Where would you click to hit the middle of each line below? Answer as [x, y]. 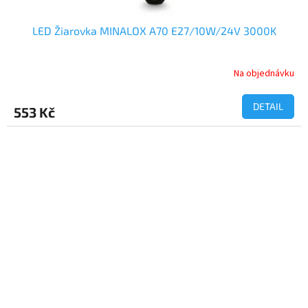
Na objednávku [264, 74]
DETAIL [268, 106]
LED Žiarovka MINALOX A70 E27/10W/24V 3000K [154, 30]
